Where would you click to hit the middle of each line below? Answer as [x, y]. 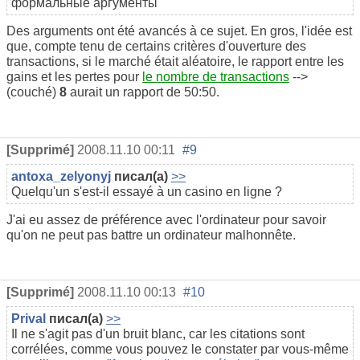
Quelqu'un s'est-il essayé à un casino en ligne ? [147, 191]
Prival [29, 319]
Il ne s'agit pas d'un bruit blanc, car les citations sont [158, 334]
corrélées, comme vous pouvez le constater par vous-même [180, 350]
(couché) [33, 92]
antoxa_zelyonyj [61, 176]
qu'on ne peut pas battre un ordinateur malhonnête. [151, 235]
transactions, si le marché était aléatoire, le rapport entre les [175, 61]
